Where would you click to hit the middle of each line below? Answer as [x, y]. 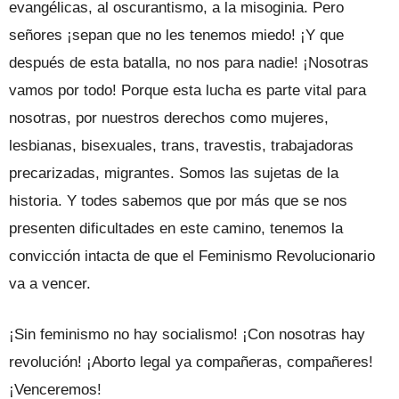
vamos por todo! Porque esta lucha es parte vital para [187, 91]
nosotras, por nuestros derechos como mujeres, [169, 118]
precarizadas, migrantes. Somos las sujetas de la [174, 174]
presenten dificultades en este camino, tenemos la [176, 229]
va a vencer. [50, 284]
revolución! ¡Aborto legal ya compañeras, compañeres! [191, 362]
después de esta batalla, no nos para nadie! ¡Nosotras [189, 63]
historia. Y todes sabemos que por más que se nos [178, 201]
